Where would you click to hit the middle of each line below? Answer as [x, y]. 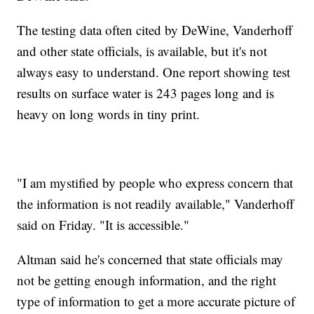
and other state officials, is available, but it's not [142, 51]
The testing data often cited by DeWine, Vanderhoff [155, 30]
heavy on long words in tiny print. [109, 114]
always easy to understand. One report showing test [154, 72]
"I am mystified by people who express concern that [155, 183]
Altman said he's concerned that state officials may [150, 259]
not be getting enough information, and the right [147, 280]
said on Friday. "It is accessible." [103, 225]
